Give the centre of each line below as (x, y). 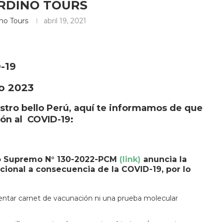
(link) (130, 159)
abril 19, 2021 (65, 21)
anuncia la (164, 159)
